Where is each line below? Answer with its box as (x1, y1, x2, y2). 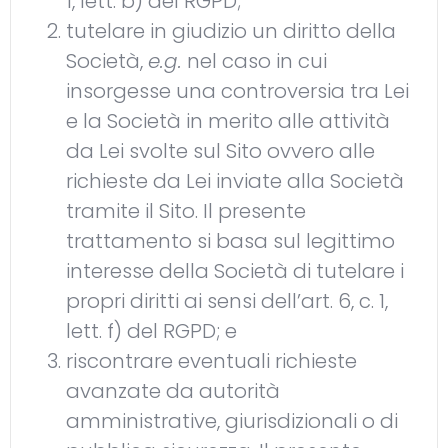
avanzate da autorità (66, 377, 280, 406)
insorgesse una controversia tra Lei (66, 77, 409, 106)
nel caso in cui (182, 47, 327, 76)
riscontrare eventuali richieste (66, 347, 357, 376)
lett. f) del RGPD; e (66, 317, 237, 346)
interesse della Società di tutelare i (66, 257, 404, 286)
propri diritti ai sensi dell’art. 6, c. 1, (66, 287, 388, 316)
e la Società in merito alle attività (66, 107, 390, 136)
